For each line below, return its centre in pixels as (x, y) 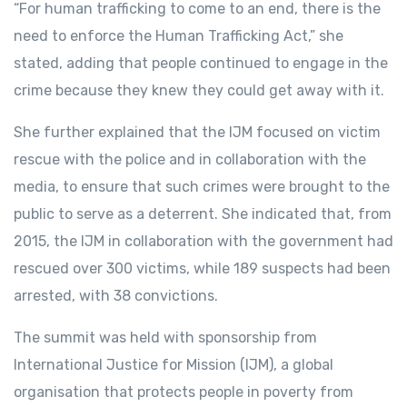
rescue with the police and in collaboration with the (190, 160)
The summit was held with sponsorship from (165, 338)
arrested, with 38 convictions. (116, 296)
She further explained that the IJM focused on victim (197, 133)
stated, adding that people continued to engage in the (201, 64)
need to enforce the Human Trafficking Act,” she (179, 36)
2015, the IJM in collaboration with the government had (203, 242)
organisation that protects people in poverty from (184, 392)
